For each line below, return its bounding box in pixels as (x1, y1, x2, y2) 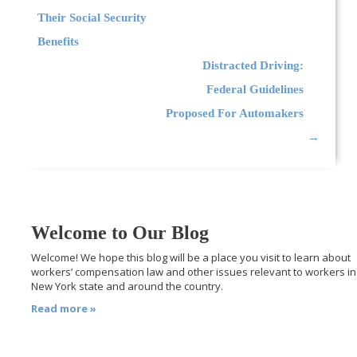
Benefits (37, 34, 80, 48)
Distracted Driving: (202, 58, 304, 72)
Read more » (31, 300, 97, 316)
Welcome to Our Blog (31, 222, 210, 243)
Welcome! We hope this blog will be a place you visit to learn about (31, 249, 351, 265)
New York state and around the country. (31, 278, 224, 293)
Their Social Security (37, 10, 147, 24)
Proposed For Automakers (165, 106, 304, 120)
